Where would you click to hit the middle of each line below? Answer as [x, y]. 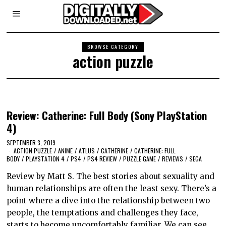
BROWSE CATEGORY [113, 47]
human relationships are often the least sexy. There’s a [112, 188]
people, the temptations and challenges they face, [103, 212]
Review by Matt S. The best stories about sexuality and [111, 176]
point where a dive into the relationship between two [108, 200]
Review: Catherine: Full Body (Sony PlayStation [107, 115]
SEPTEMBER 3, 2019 [31, 142]
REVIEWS [173, 158]
